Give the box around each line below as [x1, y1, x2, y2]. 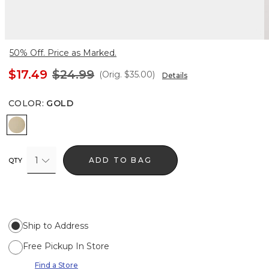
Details [162, 70, 187, 80]
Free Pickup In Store [23, 240, 109, 252]
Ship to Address [23, 220, 88, 231]
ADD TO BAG [89, 155, 153, 165]
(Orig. [99, 68, 122, 80]
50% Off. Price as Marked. [10, 47, 116, 58]
